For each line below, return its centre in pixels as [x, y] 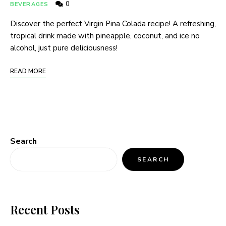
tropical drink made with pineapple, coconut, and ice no [105, 36]
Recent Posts [45, 209]
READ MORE [28, 71]
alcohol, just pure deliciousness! [64, 48]
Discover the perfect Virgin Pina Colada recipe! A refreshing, [113, 23]
